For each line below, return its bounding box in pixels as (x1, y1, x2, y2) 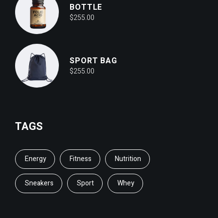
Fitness (70, 154, 92, 164)
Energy (25, 154, 47, 164)
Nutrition (114, 154, 141, 164)
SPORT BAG (70, 55, 117, 67)
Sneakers (25, 178, 54, 189)
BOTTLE (70, 1, 103, 14)
